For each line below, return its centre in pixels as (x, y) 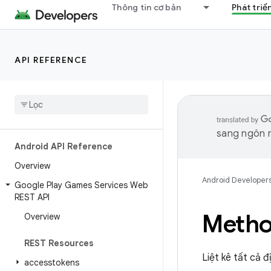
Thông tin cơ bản (146, 7)
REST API (32, 197)
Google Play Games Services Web (81, 185)
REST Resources (59, 243)
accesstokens (52, 263)
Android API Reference (64, 146)
